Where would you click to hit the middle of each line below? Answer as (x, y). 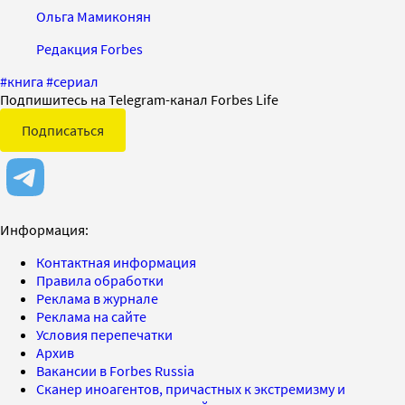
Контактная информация (116, 262)
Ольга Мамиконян (94, 16)
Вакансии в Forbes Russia (115, 370)
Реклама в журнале (97, 298)
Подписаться (63, 130)
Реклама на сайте (91, 316)
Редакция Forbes (89, 48)
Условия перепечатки (104, 334)
